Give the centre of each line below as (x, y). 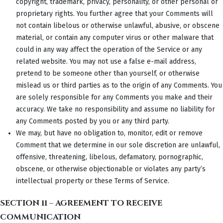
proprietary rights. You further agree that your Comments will (114, 13)
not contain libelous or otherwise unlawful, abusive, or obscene (118, 25)
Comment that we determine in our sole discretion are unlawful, (118, 145)
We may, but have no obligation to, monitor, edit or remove (109, 133)
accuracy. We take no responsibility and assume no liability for (115, 109)
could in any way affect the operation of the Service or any (109, 49)
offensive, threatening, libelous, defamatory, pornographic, (110, 157)
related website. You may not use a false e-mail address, (106, 61)
